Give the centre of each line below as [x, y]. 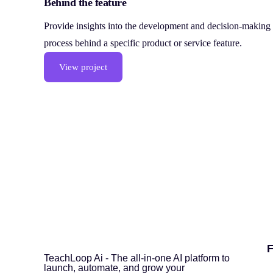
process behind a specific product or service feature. [143, 43]
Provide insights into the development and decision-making [157, 26]
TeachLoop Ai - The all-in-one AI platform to [137, 258]
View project [83, 67]
